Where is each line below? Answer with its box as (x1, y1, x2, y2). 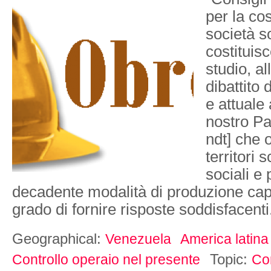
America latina (180, 230, 269, 247)
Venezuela (105, 230, 171, 247)
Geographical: (12, 230, 105, 247)
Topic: (210, 250, 252, 267)
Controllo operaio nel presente (12, 251, 200, 267)
